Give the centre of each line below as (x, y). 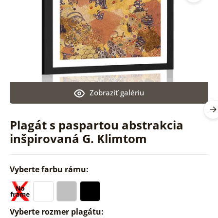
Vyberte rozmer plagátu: (57, 211)
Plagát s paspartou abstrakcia (96, 125)
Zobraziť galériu (117, 92)
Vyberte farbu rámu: (50, 169)
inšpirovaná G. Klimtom (78, 138)
